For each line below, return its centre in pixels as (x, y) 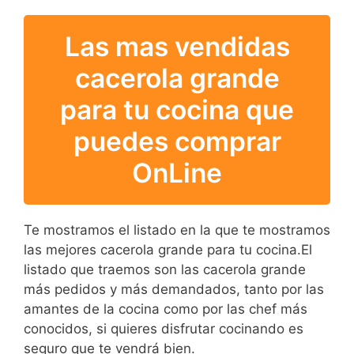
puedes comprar (177, 141)
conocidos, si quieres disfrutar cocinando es (164, 328)
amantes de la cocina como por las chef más (166, 309)
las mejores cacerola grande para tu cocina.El (168, 249)
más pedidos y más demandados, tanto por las (174, 289)
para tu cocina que (177, 109)
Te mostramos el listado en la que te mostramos (177, 230)
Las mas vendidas (177, 46)
